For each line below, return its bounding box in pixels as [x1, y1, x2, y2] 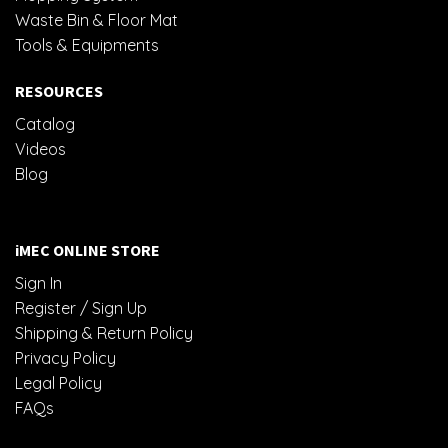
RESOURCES [15, 81, 103, 102]
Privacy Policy [15, 347, 116, 368]
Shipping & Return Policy [15, 322, 193, 343]
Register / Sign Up [15, 297, 147, 318]
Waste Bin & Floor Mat [15, 10, 178, 31]
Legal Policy [15, 372, 102, 393]
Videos [15, 139, 66, 160]
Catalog [15, 114, 75, 135]
